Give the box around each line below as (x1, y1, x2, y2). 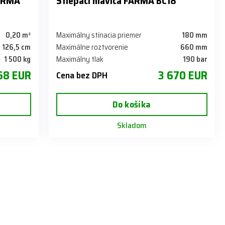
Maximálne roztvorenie (56, 41, 128, 53)
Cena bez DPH (56, 68, 107, 82)
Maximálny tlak (56, 53, 103, 65)
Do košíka (113, 97, 151, 111)
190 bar (182, 53, 207, 65)
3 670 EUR (158, 66, 207, 84)
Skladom (117, 119, 147, 132)
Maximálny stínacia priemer (56, 29, 142, 41)
